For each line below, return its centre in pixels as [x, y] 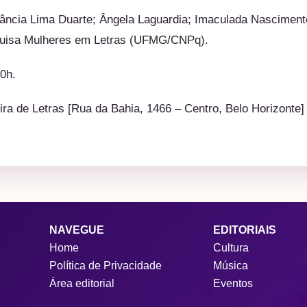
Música [231, 265]
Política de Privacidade [105, 265]
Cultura [231, 247]
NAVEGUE [76, 230]
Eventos [233, 283]
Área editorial [82, 283]
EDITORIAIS [245, 230]
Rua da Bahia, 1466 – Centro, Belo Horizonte [186, 109]
